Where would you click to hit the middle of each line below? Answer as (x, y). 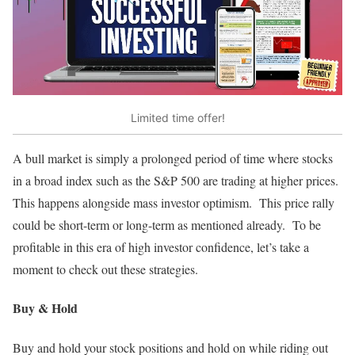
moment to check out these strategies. (105, 269)
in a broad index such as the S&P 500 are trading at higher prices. (177, 181)
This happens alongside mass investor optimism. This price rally (174, 203)
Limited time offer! (177, 117)
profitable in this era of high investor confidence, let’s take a (161, 247)
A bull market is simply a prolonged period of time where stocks (173, 158)
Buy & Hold (45, 308)
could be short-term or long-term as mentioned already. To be (167, 225)
